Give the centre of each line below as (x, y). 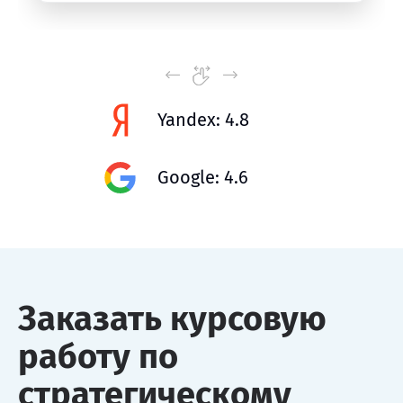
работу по (98, 356)
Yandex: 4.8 (203, 120)
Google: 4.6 (203, 177)
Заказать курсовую (172, 318)
